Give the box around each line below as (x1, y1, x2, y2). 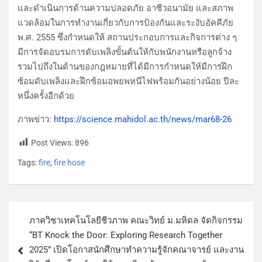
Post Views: (31, 137, 73, 147)
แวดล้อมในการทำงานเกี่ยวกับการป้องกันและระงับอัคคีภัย (18, 17, 233, 28)
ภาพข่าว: (18, 113, 54, 125)
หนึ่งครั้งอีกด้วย (18, 90, 74, 101)
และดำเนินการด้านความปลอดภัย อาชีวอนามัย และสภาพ (18, 2, 233, 13)
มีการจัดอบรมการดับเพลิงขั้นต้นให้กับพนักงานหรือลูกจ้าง (18, 46, 232, 57)
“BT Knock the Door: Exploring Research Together (29, 229, 222, 240)
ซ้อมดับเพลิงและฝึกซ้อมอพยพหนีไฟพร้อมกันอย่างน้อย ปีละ (18, 75, 239, 87)
